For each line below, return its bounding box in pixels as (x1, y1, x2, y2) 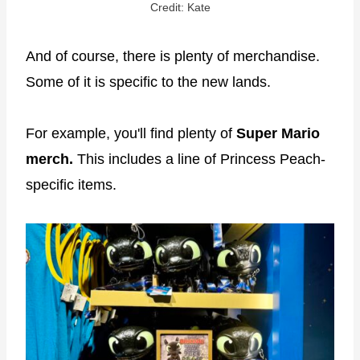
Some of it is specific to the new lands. (26, 73, 271, 90)
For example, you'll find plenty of (26, 125, 236, 141)
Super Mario (236, 125, 320, 141)
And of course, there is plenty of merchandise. (26, 47, 320, 64)
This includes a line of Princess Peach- (77, 150, 325, 167)
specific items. (26, 176, 117, 193)
